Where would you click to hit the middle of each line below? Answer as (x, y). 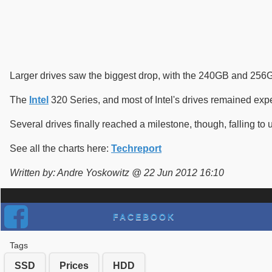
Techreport (136, 148)
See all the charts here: (60, 148)
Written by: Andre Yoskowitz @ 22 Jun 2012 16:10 (117, 172)
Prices (74, 265)
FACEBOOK (144, 216)
